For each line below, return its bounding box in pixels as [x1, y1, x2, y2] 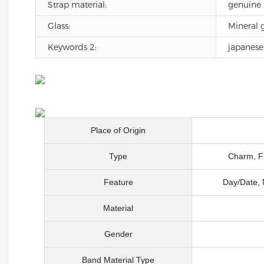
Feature [103, 177, 133, 187]
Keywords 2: [48, 42, 97, 52]
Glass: [48, 21, 70, 31]
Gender [104, 229, 133, 239]
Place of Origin [91, 126, 146, 135]
